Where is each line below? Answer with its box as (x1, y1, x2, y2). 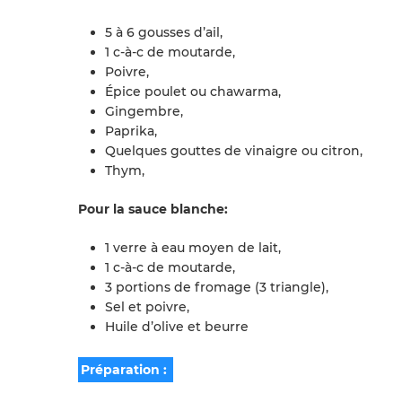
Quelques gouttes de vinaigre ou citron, (105, 143, 363, 159)
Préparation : (81, 362, 170, 378)
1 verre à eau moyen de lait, (105, 240, 281, 256)
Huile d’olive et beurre (105, 319, 249, 335)
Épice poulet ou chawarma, (105, 83, 281, 100)
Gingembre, (105, 103, 183, 119)
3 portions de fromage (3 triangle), (105, 279, 328, 295)
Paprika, (105, 123, 157, 139)
